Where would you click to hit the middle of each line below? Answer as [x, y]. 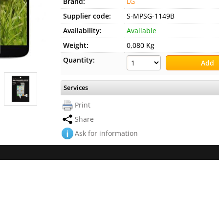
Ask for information [106, 133]
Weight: [76, 45]
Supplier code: [87, 16]
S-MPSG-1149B [151, 16]
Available [142, 31]
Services [76, 88]
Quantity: [79, 60]
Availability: [82, 31]
